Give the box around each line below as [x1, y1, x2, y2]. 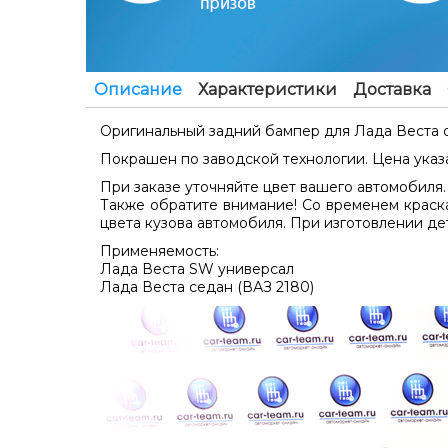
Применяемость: [100, 241, 219, 260]
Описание [94, 79, 182, 99]
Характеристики [198, 79, 337, 99]
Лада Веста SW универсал [100, 259, 294, 278]
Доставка [353, 79, 431, 99]
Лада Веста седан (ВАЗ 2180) [100, 277, 314, 296]
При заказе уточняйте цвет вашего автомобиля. [100, 177, 446, 196]
